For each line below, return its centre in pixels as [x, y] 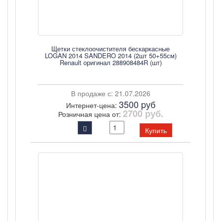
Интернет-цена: [92, 105]
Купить [156, 130]
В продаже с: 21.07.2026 [110, 93]
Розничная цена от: [90, 114]
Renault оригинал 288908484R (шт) [110, 62]
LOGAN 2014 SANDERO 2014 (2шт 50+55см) [110, 55]
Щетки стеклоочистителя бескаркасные [110, 49]
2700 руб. [143, 113]
